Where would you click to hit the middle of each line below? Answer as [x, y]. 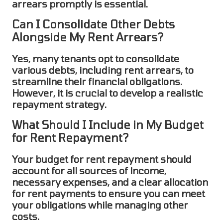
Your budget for [49, 159]
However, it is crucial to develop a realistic [108, 93]
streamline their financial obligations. [97, 82]
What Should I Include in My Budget [108, 125]
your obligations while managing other [100, 205]
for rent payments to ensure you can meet [109, 194]
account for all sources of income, [89, 171]
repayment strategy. [59, 105]
